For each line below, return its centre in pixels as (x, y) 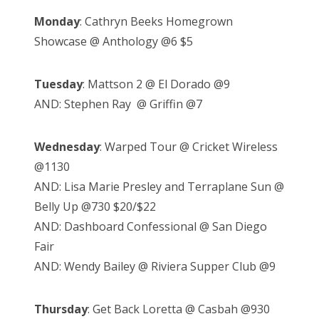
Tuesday (58, 84)
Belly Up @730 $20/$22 (95, 207)
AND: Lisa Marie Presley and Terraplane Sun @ (159, 187)
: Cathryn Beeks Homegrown (156, 22)
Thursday (61, 309)
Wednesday (67, 147)
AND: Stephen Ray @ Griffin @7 (118, 104)
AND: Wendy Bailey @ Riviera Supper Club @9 (155, 267)
